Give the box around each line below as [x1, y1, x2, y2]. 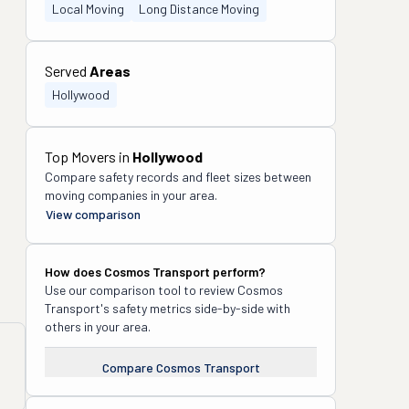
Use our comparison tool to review [45, 282, 237, 298]
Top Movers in [45, 148, 132, 165]
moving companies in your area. [45, 187, 217, 203]
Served [45, 62, 89, 79]
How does [45, 264, 104, 279]
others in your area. [45, 319, 151, 334]
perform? [210, 264, 266, 279]
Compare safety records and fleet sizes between [45, 169, 311, 184]
